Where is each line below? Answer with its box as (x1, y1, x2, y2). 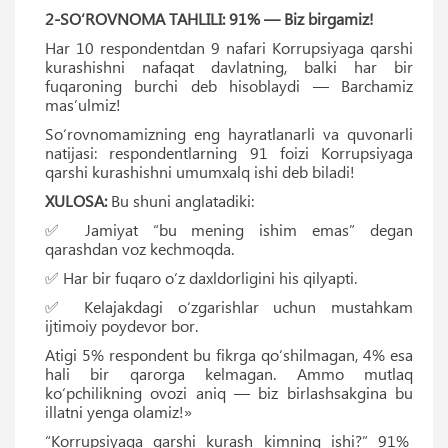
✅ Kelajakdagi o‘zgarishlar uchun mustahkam (45, 295, 413, 317)
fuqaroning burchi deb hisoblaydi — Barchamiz (45, 74, 413, 96)
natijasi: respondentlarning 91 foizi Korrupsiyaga (45, 141, 413, 163)
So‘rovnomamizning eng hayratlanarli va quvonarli (45, 122, 413, 144)
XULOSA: (45, 189, 107, 211)
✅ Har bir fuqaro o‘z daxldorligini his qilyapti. (45, 266, 357, 288)
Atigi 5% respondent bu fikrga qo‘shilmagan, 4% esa (45, 343, 413, 365)
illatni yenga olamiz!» (45, 400, 192, 422)
